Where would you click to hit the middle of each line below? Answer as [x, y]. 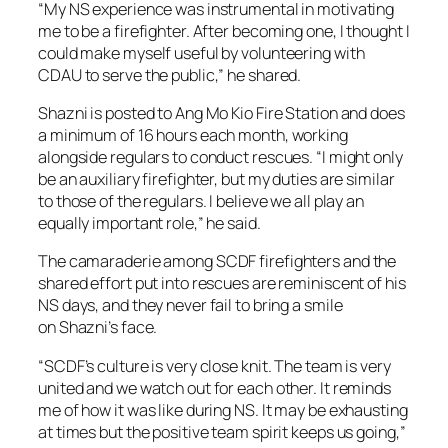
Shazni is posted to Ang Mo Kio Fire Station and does [221, 113]
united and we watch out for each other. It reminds [214, 387]
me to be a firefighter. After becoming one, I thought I [224, 30]
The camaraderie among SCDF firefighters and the [217, 261]
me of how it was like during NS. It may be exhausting [223, 409]
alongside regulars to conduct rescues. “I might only [220, 157]
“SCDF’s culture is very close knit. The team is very [214, 365]
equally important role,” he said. [149, 223]
